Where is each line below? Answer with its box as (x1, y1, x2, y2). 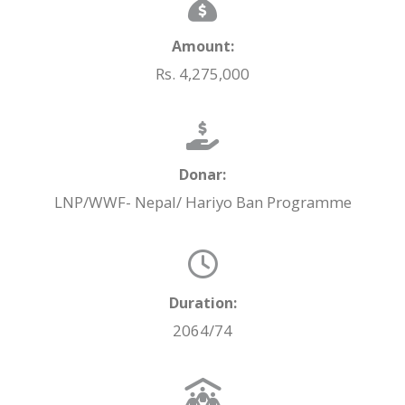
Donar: (179, 165, 226, 185)
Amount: (171, 36, 234, 57)
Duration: (168, 293, 237, 314)
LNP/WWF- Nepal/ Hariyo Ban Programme (53, 192, 352, 213)
